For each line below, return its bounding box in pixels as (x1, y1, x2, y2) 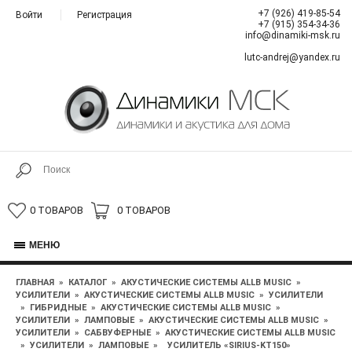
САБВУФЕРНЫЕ (84, 327, 151, 338)
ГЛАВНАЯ (16, 277, 54, 288)
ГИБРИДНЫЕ (30, 302, 86, 313)
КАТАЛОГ (68, 277, 107, 288)
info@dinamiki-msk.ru (245, 30, 340, 41)
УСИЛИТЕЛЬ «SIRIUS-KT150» (167, 339, 291, 350)
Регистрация (77, 9, 132, 20)
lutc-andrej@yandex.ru (244, 52, 340, 63)
